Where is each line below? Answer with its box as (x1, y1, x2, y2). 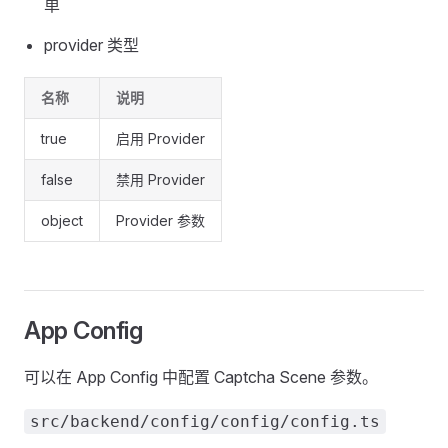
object (41, 212, 83, 229)
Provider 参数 (116, 212, 205, 229)
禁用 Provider (116, 171, 205, 188)
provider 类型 (44, 35, 139, 55)
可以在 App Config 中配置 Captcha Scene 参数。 (24, 367, 378, 387)
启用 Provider (116, 130, 205, 147)
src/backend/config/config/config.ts (30, 412, 380, 431)
